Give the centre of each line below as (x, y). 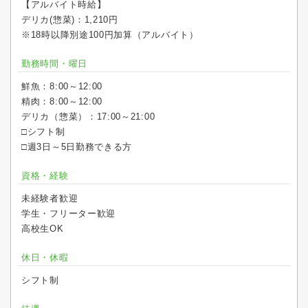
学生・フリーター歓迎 (68, 214)
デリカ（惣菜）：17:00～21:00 (88, 117)
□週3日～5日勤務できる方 (77, 147)
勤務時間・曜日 (54, 64)
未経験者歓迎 (50, 199)
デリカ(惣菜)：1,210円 (70, 20)
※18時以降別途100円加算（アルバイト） (110, 35)
